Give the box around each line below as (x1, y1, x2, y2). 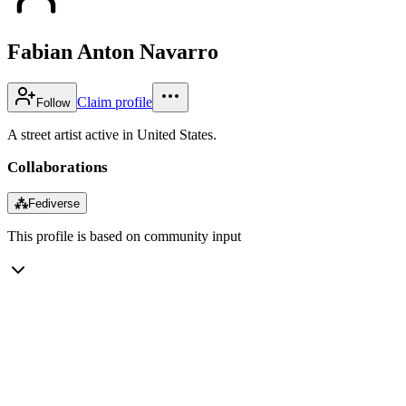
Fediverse (28, 196, 80, 210)
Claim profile (77, 93, 152, 110)
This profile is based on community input (7, 227, 241, 244)
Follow (36, 95, 70, 110)
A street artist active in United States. (7, 126, 217, 142)
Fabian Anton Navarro (7, 39, 218, 63)
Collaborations (7, 158, 108, 176)
